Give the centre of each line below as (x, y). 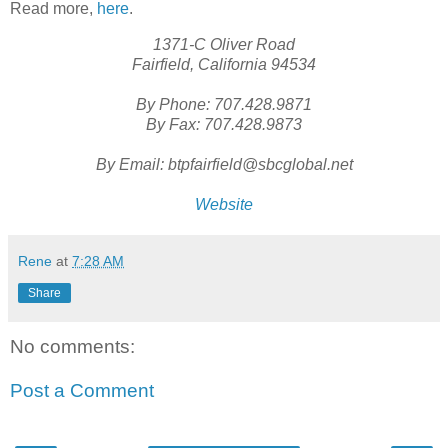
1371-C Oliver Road (224, 44)
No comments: (72, 346)
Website (224, 204)
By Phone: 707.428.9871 (224, 104)
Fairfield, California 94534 (224, 64)
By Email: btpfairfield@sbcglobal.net (224, 164)
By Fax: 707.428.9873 (224, 124)
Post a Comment (82, 390)
